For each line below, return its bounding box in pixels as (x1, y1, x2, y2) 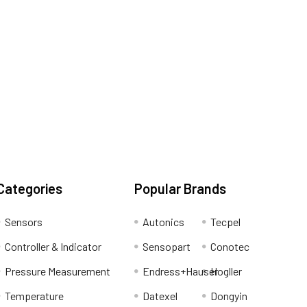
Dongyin (210, 289, 247, 303)
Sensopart (143, 240, 191, 254)
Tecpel (210, 215, 241, 229)
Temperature (5, 289, 64, 303)
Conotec (210, 240, 249, 254)
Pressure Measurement (5, 265, 110, 278)
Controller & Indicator (5, 240, 101, 254)
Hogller (210, 265, 242, 278)
